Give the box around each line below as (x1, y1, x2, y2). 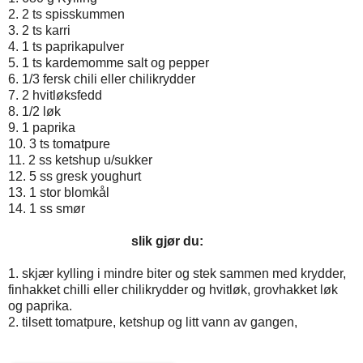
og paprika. (8, 298, 72, 313)
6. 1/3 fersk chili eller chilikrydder (8, 71, 195, 86)
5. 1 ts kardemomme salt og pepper (8, 55, 209, 70)
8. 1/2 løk (8, 104, 61, 118)
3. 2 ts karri (8, 23, 70, 37)
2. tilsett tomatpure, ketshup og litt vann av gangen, (8, 314, 297, 329)
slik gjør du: (131, 233, 203, 248)
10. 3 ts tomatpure (8, 136, 110, 151)
